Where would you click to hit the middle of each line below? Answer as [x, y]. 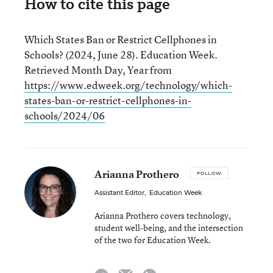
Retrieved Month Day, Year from [98, 70]
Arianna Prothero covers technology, [163, 216]
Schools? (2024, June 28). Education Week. [121, 55]
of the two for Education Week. [153, 240]
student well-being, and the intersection [169, 228]
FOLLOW [209, 173]
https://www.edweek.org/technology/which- [128, 85]
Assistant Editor [119, 193]
